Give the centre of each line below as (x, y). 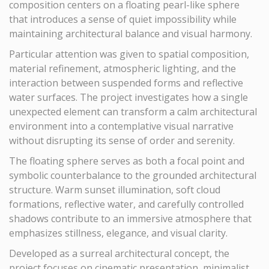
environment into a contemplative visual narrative (121, 126)
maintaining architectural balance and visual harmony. (131, 34)
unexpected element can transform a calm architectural (133, 112)
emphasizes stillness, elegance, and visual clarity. (118, 233)
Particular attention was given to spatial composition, (129, 54)
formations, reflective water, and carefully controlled (126, 204)
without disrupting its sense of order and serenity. (122, 141)
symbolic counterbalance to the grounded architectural (133, 175)
